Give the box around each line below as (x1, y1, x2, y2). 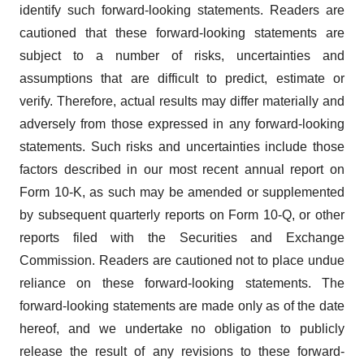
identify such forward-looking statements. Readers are (19, 2, 344, 17)
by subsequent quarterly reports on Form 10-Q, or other (19, 207, 344, 222)
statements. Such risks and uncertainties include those (19, 139, 344, 154)
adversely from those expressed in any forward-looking (19, 116, 344, 131)
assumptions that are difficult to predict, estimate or (19, 71, 344, 85)
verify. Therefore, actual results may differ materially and (19, 93, 344, 108)
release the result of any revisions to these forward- (19, 344, 344, 358)
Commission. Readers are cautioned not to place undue (19, 253, 344, 267)
